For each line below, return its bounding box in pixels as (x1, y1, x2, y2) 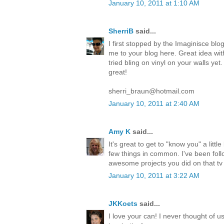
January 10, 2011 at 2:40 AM (108, 99, 199, 108)
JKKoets (108, 199, 137, 208)
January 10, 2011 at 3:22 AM (108, 171, 199, 180)
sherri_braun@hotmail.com (108, 87, 194, 95)
